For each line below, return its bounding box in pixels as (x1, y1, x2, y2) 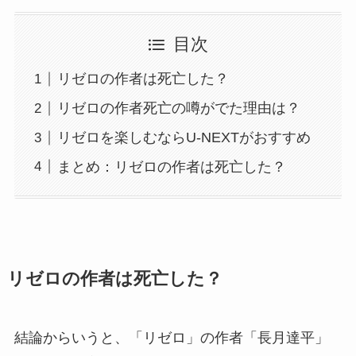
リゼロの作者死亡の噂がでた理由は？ (56, 100, 300, 117)
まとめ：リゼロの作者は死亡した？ (56, 159, 286, 176)
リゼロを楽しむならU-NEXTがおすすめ (56, 130, 311, 146)
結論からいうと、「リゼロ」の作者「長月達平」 (14, 330, 329, 346)
